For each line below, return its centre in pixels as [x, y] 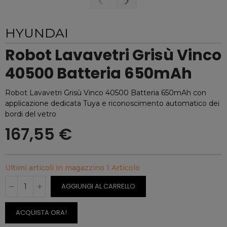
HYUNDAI [37, 33]
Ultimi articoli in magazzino [56, 168]
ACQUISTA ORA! [41, 213]
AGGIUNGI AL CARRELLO [98, 186]
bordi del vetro [31, 114]
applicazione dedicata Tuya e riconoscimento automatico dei [112, 103]
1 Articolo [123, 168]
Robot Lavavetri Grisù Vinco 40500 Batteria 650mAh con [106, 93]
